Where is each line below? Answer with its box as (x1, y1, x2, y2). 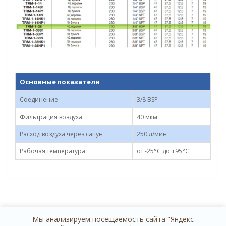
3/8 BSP (137, 95, 158, 104)
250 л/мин (137, 130, 167, 138)
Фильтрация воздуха (20, 112, 82, 121)
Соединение (20, 95, 58, 104)
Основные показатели (20, 77, 100, 86)
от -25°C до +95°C (137, 147, 189, 155)
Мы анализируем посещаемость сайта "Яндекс (32, 214, 194, 224)
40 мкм (137, 112, 157, 121)
